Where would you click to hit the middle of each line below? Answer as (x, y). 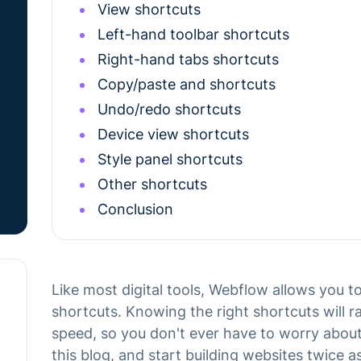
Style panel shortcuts (170, 159)
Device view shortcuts (173, 134)
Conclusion (135, 209)
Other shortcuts (152, 184)
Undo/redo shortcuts (169, 109)
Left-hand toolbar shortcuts (193, 34)
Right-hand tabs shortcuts (188, 59)
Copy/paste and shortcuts (187, 84)
